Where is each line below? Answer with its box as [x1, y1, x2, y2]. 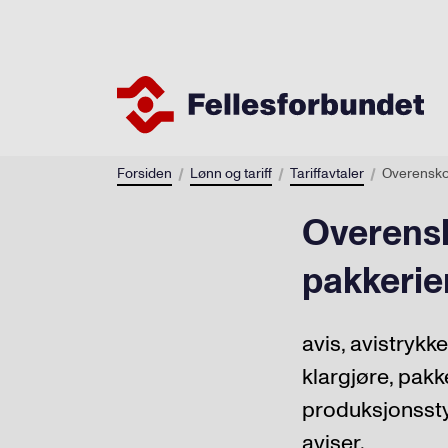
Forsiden [117, 163, 172, 183]
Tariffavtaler [290, 163, 364, 183]
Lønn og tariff [190, 163, 272, 183]
